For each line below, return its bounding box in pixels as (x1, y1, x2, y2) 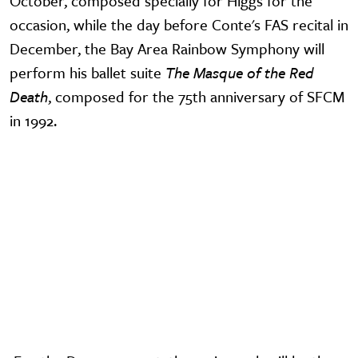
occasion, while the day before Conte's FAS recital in (10, 14, 348, 36)
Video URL (9, 158, 78, 181)
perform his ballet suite (10, 62, 165, 84)
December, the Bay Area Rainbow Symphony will (10, 38, 324, 60)
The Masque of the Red (165, 62, 314, 84)
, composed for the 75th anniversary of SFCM (48, 86, 344, 108)
